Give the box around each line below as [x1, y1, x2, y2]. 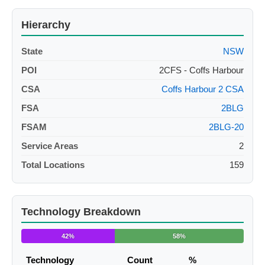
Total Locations [21, 160, 85, 170]
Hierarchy [21, 19, 70, 31]
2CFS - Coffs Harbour [159, 65, 244, 76]
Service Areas [21, 141, 78, 151]
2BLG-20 [209, 122, 244, 132]
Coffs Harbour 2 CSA [161, 84, 244, 95]
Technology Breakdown [21, 206, 141, 218]
